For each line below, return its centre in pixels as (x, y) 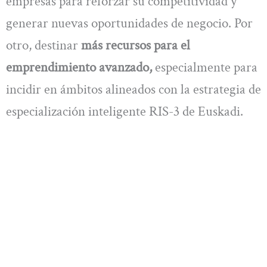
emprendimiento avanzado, (79, 68)
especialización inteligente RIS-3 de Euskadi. (126, 112)
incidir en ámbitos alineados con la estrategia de (133, 90)
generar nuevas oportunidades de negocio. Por (129, 24)
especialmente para (205, 68)
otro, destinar (44, 46)
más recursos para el (136, 46)
